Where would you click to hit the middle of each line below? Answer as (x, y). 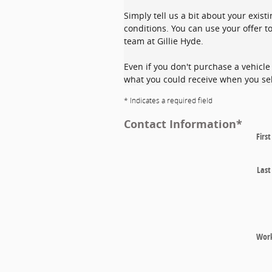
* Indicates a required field (168, 101)
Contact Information (180, 124)
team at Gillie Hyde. (164, 41)
